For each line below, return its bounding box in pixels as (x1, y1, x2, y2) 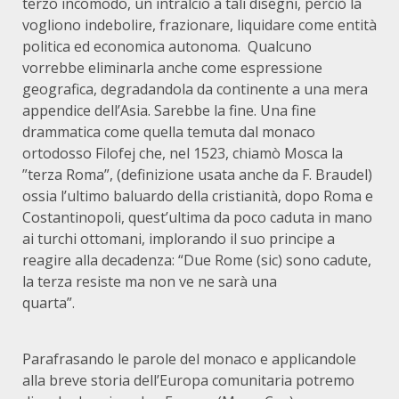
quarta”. (22, 293, 360, 313)
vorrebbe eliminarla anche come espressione (22, 58, 322, 78)
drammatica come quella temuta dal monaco (22, 122, 315, 142)
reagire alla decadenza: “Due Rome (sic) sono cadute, (22, 250, 371, 271)
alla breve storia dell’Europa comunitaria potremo (22, 370, 354, 391)
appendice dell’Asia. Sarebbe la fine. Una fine (22, 101, 316, 121)
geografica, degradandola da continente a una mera (22, 79, 368, 100)
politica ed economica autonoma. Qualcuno (22, 37, 312, 57)
